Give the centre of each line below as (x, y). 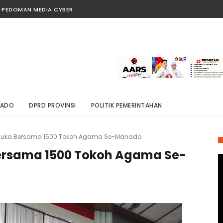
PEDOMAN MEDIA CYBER (37, 9)
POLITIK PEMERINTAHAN (126, 105)
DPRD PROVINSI (53, 105)
